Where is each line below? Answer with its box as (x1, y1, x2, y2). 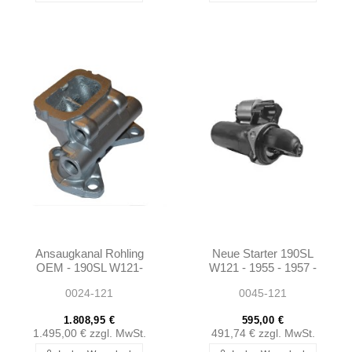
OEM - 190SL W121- (35, 260, 143, 274)
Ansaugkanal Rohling (35, 246, 144, 260)
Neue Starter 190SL (212, 246, 313, 260)
